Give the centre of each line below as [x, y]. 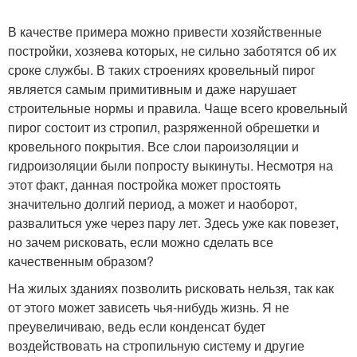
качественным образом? [81, 261]
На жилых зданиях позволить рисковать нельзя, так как [171, 288]
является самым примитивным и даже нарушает [152, 89]
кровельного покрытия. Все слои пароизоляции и [153, 146]
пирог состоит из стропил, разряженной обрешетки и [164, 127]
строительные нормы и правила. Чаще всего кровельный [178, 108]
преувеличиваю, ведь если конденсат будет [137, 326]
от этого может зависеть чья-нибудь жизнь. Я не [149, 307]
